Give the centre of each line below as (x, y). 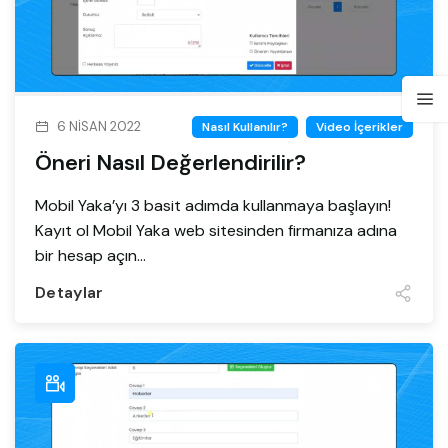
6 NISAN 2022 (99, 126)
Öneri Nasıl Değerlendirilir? (170, 162)
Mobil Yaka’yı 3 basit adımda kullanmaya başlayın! (213, 205)
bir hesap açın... (90, 255)
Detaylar (69, 293)
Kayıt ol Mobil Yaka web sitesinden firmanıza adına (216, 230)
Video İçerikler (359, 126)
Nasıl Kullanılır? (245, 126)
